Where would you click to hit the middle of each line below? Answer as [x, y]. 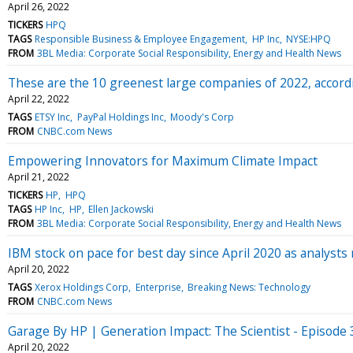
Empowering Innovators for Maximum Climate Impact [163, 160]
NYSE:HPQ [308, 39]
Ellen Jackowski [121, 209]
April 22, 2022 [39, 98]
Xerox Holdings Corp [82, 287]
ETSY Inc [53, 117]
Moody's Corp [202, 117]
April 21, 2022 [39, 176]
